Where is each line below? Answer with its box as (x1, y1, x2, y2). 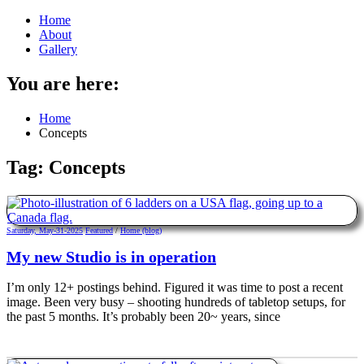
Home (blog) (120, 225, 162, 235)
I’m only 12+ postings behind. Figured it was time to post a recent (6, 279, 343, 294)
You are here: (6, 72, 119, 94)
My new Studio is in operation (6, 248, 216, 266)
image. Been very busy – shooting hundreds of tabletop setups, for (6, 294, 345, 309)
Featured (85, 225, 113, 235)
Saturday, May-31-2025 (6, 225, 83, 235)
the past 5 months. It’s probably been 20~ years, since (6, 309, 280, 323)
